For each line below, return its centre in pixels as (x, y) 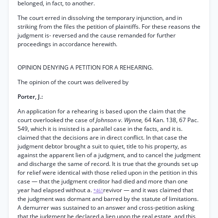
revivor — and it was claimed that (148, 190)
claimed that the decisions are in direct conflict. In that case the (102, 137)
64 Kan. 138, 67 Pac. (172, 120)
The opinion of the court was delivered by (73, 82)
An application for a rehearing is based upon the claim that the (102, 111)
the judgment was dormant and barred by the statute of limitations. (108, 199)
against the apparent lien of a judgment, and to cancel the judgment (109, 155)
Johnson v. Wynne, (120, 120)
